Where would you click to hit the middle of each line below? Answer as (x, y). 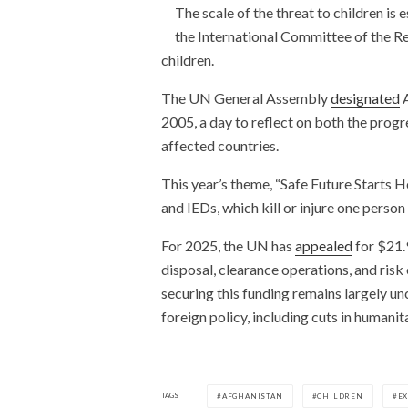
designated (365, 97)
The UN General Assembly (246, 97)
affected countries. (220, 145)
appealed (324, 245)
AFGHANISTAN (252, 396)
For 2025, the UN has (228, 245)
